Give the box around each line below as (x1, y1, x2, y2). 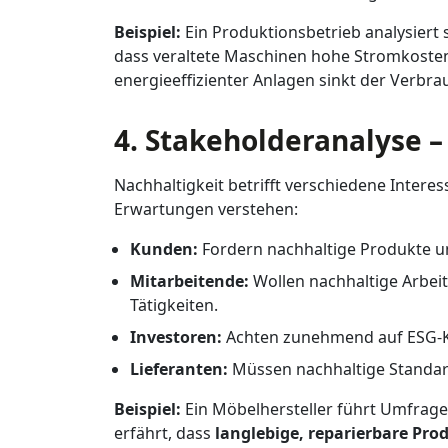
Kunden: (130, 238, 198, 260)
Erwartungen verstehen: (114, 198, 298, 220)
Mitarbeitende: (130, 270, 249, 292)
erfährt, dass (114, 422, 215, 444)
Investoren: (130, 326, 222, 348)
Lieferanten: (130, 358, 228, 380)
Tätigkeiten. (130, 294, 218, 316)
